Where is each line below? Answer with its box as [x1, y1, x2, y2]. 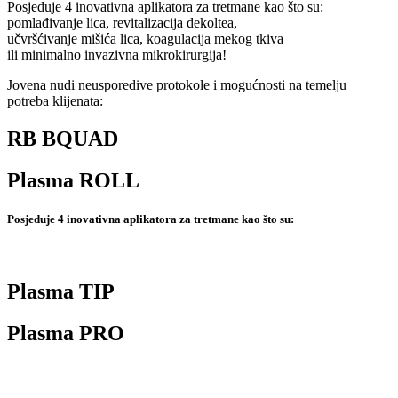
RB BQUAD [7, 127, 118, 151]
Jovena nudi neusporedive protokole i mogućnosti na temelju [7, 77, 346, 93]
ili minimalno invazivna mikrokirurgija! [7, 47, 227, 63]
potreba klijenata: [7, 93, 103, 109]
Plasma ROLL [7, 169, 139, 193]
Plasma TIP [7, 280, 115, 304]
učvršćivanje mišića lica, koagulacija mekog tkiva [7, 31, 283, 47]
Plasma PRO [7, 322, 124, 346]
